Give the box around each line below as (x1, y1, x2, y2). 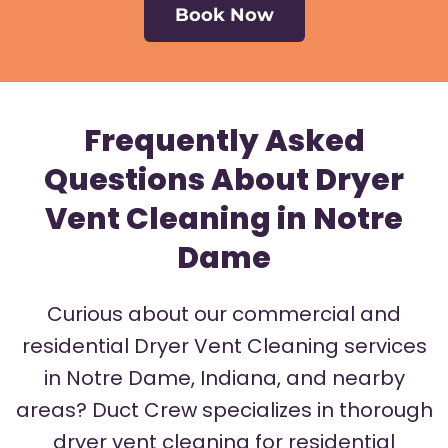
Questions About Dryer (44, 159, 404, 202)
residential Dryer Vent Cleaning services (21, 332, 427, 361)
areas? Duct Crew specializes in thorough (15, 396, 433, 425)
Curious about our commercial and (47, 300, 401, 329)
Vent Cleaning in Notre (45, 198, 403, 241)
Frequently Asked (83, 120, 365, 163)
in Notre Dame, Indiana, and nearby (43, 364, 405, 393)
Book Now (174, 4, 274, 27)
